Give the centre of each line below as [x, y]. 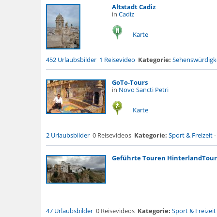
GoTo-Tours [130, 82]
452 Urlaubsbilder [71, 60]
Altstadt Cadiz [133, 7]
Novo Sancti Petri [143, 90]
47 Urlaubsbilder [69, 211]
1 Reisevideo [117, 60]
